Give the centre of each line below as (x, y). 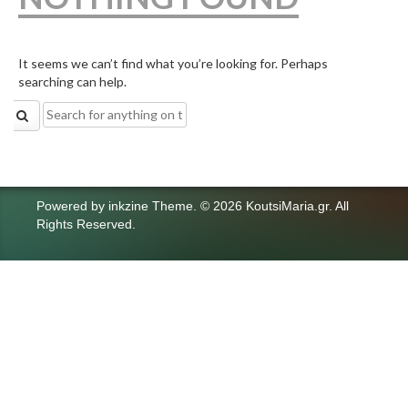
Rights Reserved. (86, 224)
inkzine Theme (151, 205)
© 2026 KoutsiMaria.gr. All (275, 205)
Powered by (72, 205)
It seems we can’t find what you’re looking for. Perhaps (173, 63)
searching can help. (72, 82)
